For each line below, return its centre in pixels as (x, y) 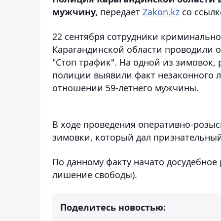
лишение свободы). (95, 174)
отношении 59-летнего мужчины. (126, 88)
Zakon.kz (161, 12)
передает (120, 12)
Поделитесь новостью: (113, 207)
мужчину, (75, 12)
